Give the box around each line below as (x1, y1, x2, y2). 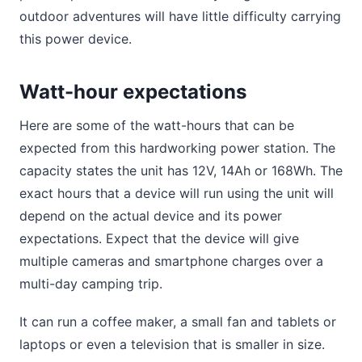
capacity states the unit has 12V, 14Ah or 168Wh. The (19, 162, 343, 179)
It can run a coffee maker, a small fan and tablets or (19, 314, 336, 330)
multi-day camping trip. (19, 276, 162, 293)
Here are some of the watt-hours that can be (19, 117, 294, 134)
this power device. (19, 31, 132, 48)
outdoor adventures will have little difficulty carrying (19, 8, 341, 25)
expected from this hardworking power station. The (19, 140, 335, 157)
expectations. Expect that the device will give (19, 230, 299, 247)
